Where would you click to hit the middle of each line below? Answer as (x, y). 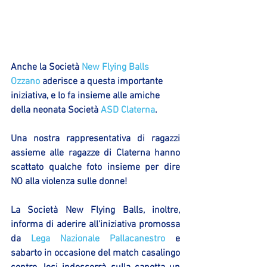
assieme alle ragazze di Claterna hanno (95, 153)
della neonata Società (56, 111)
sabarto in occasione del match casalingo (95, 254)
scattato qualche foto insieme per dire (95, 168)
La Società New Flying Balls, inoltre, (95, 211)
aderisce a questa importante (103, 82)
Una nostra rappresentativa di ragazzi (95, 139)
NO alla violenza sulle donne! (70, 182)
